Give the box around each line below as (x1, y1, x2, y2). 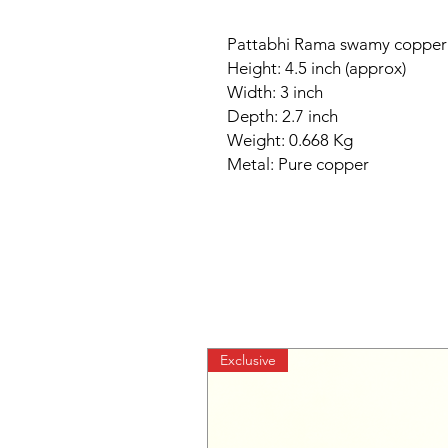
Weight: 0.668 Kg (227, 130, 357, 150)
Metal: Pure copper (227, 154, 369, 174)
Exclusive (220, 351, 276, 369)
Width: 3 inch (227, 82, 327, 102)
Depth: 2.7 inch (227, 106, 342, 126)
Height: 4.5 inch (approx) (227, 58, 406, 78)
